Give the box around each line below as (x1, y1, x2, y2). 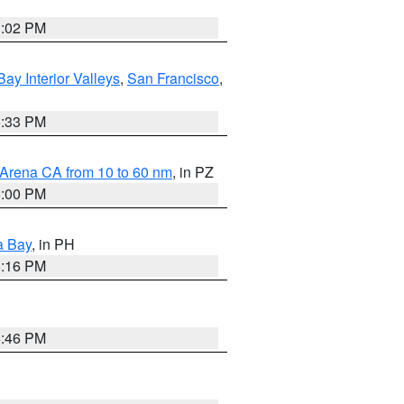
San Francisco (127, 68, 219, 88)
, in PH (32, 234, 75, 254)
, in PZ (172, 161, 214, 182)
